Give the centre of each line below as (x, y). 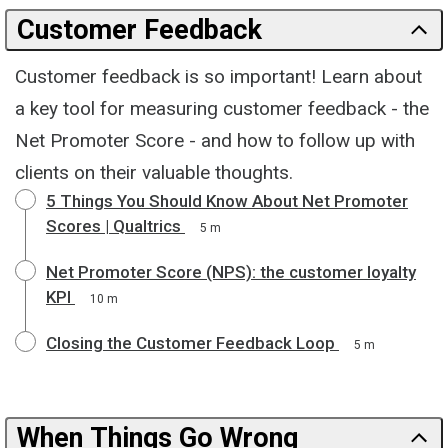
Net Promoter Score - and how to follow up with (215, 140)
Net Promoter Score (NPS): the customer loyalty (231, 271)
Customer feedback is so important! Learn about (218, 76)
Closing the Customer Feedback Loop (190, 342)
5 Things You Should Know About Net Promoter (227, 200)
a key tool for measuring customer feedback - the (222, 108)
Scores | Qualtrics (113, 225)
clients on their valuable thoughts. (154, 172)
